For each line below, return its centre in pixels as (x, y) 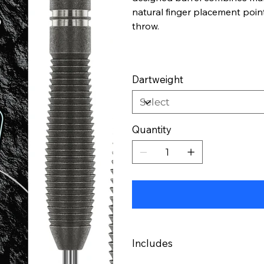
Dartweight (158, 79)
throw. (146, 26)
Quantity (152, 129)
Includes (152, 243)
